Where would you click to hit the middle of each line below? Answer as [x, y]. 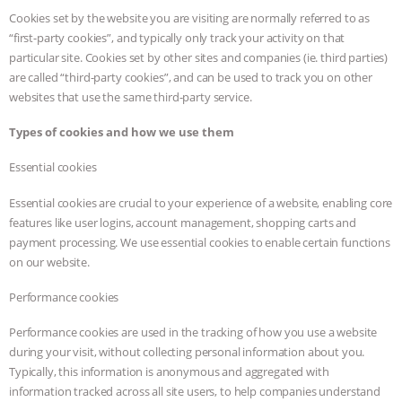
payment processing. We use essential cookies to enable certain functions [200, 242]
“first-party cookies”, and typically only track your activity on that [177, 37]
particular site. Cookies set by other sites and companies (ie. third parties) [199, 57]
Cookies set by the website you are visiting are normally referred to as [190, 17]
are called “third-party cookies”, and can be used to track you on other [191, 77]
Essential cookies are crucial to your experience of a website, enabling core [201, 202]
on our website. [49, 262]
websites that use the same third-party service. [131, 96]
